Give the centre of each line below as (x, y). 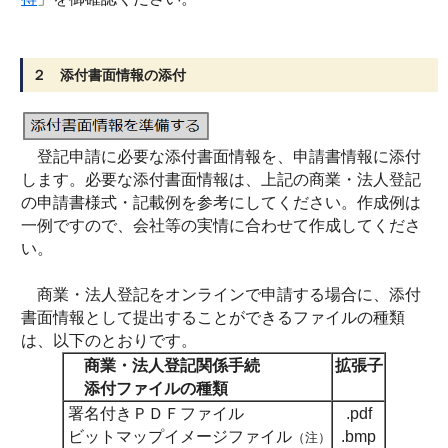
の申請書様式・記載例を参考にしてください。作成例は (221, 202)
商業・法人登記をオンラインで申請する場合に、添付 (229, 294)
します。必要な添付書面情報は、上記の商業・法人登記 (221, 179)
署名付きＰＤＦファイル (154, 413)
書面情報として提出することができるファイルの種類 (213, 317)
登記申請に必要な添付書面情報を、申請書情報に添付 (221, 156)
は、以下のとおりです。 (109, 340)
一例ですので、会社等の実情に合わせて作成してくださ (221, 225)
